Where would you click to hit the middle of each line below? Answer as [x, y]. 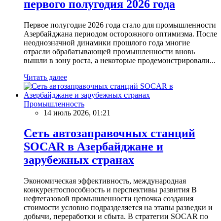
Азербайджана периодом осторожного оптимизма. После [120, 34]
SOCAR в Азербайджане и [93, 147]
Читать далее [45, 77]
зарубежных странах [79, 160]
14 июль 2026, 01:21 [77, 112]
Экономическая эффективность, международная [105, 181]
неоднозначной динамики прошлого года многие [107, 42]
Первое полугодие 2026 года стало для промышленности [120, 25]
